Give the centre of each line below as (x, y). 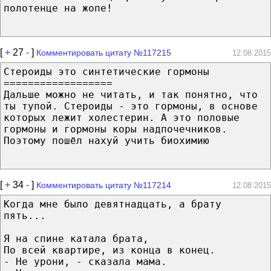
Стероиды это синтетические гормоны (106, 71)
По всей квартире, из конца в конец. (109, 250)
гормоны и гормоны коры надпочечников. (116, 129)
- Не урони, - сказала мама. (85, 261)
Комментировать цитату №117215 (104, 52)
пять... (25, 215)
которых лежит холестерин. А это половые (122, 117)
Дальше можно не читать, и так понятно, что (131, 94)
